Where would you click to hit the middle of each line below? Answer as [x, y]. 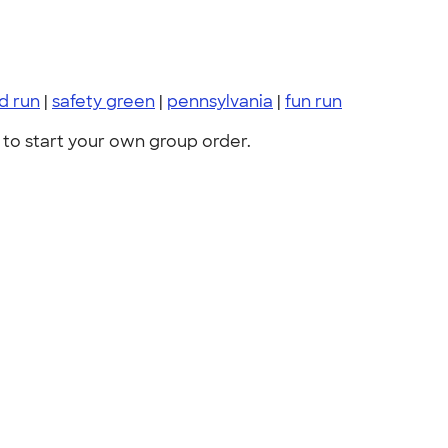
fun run [313, 101]
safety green [103, 101]
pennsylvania [220, 101]
